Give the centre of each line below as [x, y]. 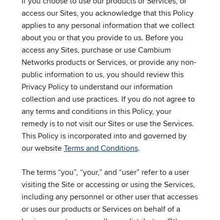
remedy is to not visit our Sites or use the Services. [108, 123]
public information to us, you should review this [103, 74]
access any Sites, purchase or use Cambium [96, 50]
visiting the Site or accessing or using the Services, [108, 184]
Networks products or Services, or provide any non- [109, 62]
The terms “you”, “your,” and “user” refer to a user [105, 172]
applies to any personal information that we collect [108, 25]
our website [43, 148]
